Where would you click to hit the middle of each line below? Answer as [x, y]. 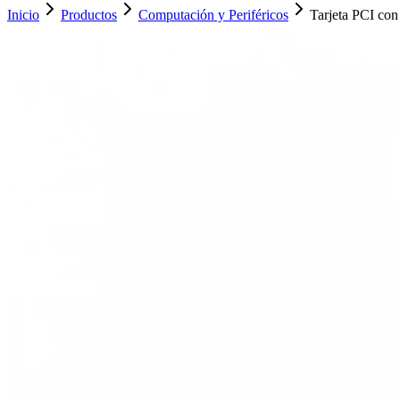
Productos [89, 15]
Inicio [23, 15]
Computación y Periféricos [213, 15]
